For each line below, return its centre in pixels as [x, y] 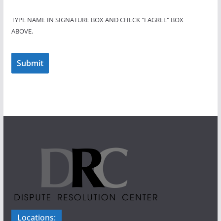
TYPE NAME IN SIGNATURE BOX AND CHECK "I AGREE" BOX [97, 20]
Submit [30, 63]
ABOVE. [22, 31]
